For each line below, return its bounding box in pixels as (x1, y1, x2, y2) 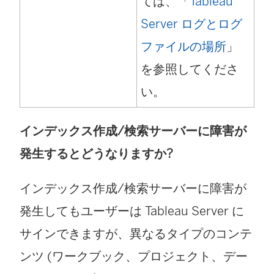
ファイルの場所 (141, 39, 226, 54)
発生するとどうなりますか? (20, 146, 173, 161)
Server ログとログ (141, 17, 242, 32)
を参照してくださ (141, 62, 239, 77)
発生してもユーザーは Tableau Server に (20, 204, 244, 219)
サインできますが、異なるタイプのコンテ (20, 226, 252, 242)
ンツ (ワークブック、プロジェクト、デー (20, 249, 248, 264)
